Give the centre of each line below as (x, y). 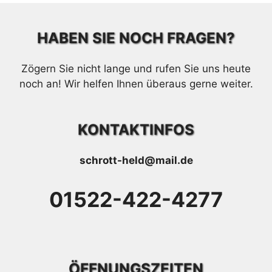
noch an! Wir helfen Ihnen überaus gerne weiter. (136, 83)
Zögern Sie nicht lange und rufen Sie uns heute (136, 68)
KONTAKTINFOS (136, 130)
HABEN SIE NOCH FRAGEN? (136, 38)
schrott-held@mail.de (136, 160)
